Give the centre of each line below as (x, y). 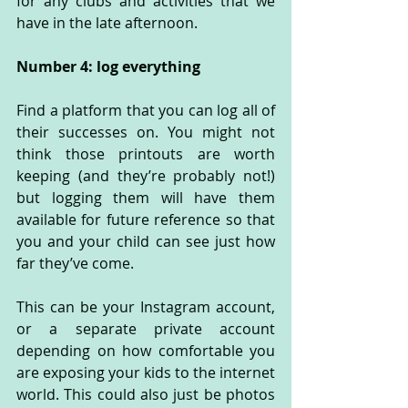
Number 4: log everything (108, 66)
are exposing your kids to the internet (146, 372)
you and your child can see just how (146, 241)
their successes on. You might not (146, 132)
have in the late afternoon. (107, 22)
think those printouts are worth (146, 153)
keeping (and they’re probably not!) (146, 175)
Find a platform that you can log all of (146, 110)
